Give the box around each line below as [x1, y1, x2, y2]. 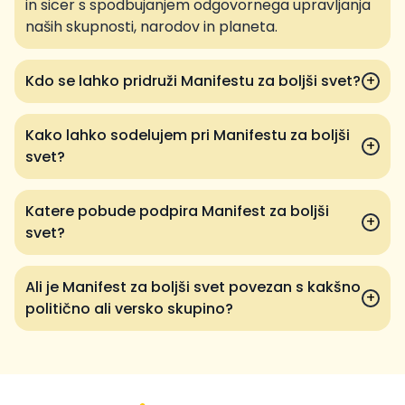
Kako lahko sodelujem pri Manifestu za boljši [25, 125, 350, 146]
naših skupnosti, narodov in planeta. [25, 16, 278, 37]
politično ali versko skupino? [25, 298, 233, 319]
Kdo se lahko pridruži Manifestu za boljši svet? [25, 71, 361, 91]
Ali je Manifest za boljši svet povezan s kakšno [25, 277, 361, 297]
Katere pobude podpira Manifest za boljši [25, 201, 329, 221]
